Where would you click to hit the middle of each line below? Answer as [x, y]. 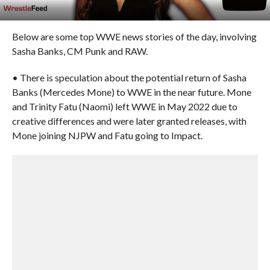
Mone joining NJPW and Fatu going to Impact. [107, 135]
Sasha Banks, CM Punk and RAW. [80, 51]
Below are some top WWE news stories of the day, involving [134, 36]
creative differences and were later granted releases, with [129, 121]
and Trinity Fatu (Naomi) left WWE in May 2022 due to [124, 106]
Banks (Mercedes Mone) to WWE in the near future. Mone [131, 92]
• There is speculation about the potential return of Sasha [129, 77]
